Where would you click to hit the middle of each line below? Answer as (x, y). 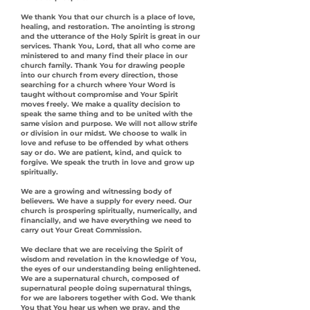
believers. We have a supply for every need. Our (106, 201)
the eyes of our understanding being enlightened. (111, 269)
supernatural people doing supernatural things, (106, 288)
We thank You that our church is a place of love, (108, 17)
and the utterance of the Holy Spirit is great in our (110, 36)
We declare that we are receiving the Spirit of (102, 249)
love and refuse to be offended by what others (104, 143)
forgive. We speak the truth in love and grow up (108, 162)
